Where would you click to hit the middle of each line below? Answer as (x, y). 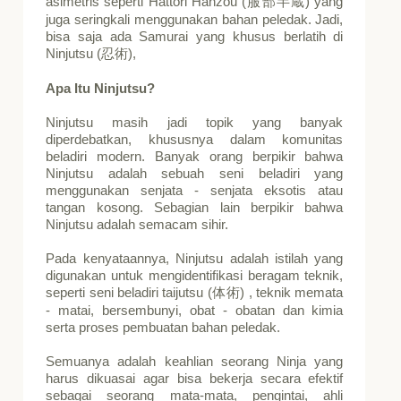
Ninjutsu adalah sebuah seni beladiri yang (195, 173)
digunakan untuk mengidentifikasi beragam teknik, (195, 275)
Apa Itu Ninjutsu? (101, 88)
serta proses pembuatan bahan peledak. (163, 327)
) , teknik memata (292, 292)
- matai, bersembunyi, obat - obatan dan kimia (195, 310)
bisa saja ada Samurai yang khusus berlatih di (195, 36)
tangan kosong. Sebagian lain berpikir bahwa (195, 207)
